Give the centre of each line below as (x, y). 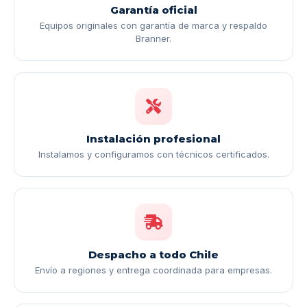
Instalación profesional (153, 139)
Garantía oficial (153, 10)
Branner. (153, 39)
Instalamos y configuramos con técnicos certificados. (153, 155)
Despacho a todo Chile (153, 255)
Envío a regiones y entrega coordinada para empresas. (153, 270)
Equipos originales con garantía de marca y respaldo (153, 26)
